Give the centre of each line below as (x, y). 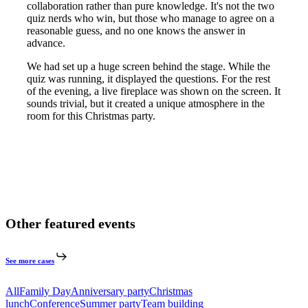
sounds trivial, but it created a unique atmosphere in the (146, 104)
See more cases (30, 261)
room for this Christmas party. (91, 116)
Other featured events (70, 224)
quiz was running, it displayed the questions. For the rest (149, 79)
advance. (46, 43)
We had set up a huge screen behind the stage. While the (149, 67)
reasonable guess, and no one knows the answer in (136, 31)
